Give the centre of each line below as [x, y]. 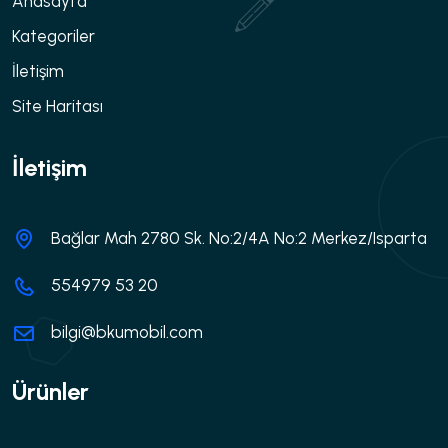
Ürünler [50, 391]
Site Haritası [57, 105]
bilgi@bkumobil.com [127, 331]
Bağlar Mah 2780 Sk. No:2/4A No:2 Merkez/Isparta [239, 237]
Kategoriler [53, 35]
